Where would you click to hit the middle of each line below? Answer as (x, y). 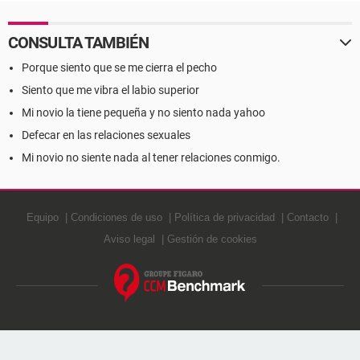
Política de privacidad (224, 217)
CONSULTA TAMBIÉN (78, 43)
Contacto (307, 217)
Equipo (42, 217)
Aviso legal (129, 239)
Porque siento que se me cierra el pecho (119, 67)
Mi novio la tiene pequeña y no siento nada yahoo (143, 112)
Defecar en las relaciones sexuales (106, 135)
